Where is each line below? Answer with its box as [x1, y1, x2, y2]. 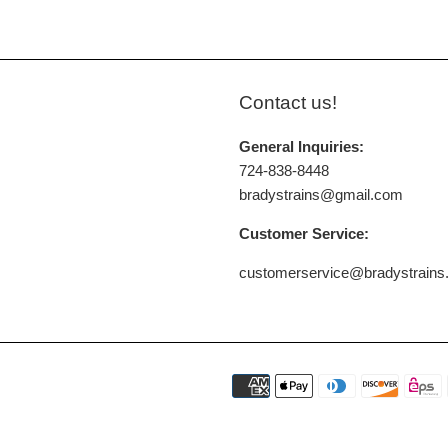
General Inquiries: [239, 138, 364, 155]
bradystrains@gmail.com [239, 186, 403, 203]
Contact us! [239, 92, 337, 113]
